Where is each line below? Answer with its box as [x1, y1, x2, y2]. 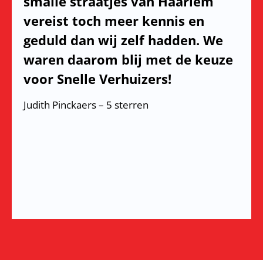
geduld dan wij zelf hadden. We [23, 31, 223, 49]
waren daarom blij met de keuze [23, 50, 233, 69]
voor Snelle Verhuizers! [23, 70, 171, 88]
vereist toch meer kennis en [23, 12, 204, 30]
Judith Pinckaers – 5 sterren [23, 97, 149, 112]
